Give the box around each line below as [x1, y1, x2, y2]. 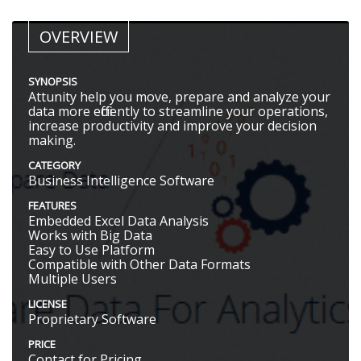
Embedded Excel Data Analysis [28, 212, 209, 230]
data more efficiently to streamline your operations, [28, 102, 328, 121]
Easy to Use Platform [28, 241, 155, 259]
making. [28, 131, 76, 150]
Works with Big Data [28, 226, 152, 245]
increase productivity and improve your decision [28, 117, 317, 135]
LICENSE [28, 297, 67, 312]
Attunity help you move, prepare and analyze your [28, 88, 330, 106]
